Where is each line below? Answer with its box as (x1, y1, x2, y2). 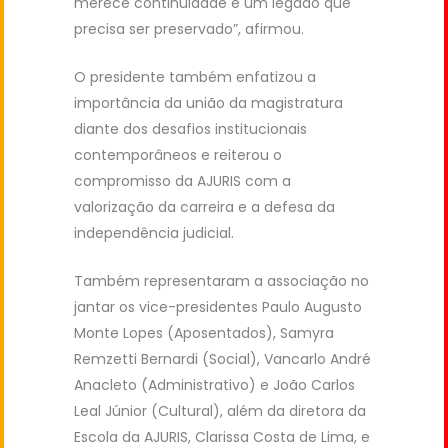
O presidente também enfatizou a (74, 66, 316, 87)
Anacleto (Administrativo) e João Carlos (74, 374, 355, 395)
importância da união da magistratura (74, 92, 343, 113)
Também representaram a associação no (74, 270, 369, 291)
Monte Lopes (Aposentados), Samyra (74, 322, 334, 343)
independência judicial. (74, 222, 234, 243)
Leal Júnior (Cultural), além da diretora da (74, 400, 366, 421)
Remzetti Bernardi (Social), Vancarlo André (74, 348, 371, 369)
